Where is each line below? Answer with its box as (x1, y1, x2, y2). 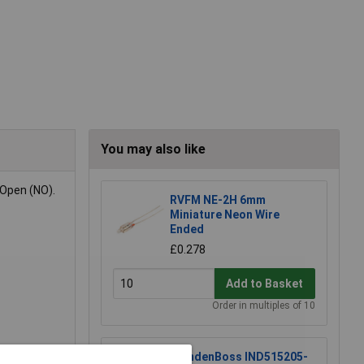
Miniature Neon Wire (170, 208, 279, 222)
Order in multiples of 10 (212, 300, 315, 312)
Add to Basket (226, 276, 304, 290)
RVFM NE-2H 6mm (170, 193, 266, 207)
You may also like (101, 141, 206, 158)
